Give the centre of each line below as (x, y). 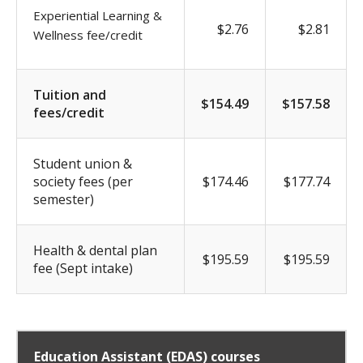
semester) (64, 199)
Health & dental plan (95, 250)
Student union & (83, 163)
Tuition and (70, 94)
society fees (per (83, 181)
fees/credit (69, 112)
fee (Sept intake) (83, 268)
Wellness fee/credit (88, 34)
